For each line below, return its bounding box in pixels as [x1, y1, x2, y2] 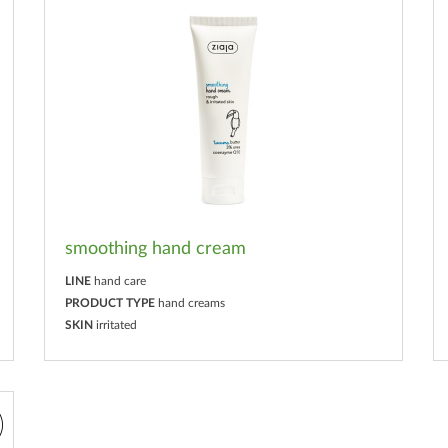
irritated [95, 318, 137, 331]
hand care [93, 274, 146, 287]
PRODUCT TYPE [64, 296, 155, 309]
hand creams [157, 296, 225, 309]
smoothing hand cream [64, 239, 246, 258]
